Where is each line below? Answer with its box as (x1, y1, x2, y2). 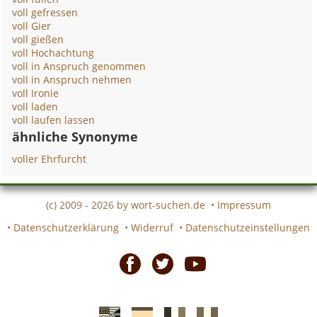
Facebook (115, 287, 159, 301)
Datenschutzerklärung (13, 220, 119, 234)
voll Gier (12, 19, 52, 33)
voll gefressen (12, 6, 79, 19)
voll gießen (12, 33, 64, 46)
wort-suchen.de (131, 197, 205, 212)
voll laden (12, 100, 59, 113)
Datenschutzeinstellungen (185, 220, 310, 234)
